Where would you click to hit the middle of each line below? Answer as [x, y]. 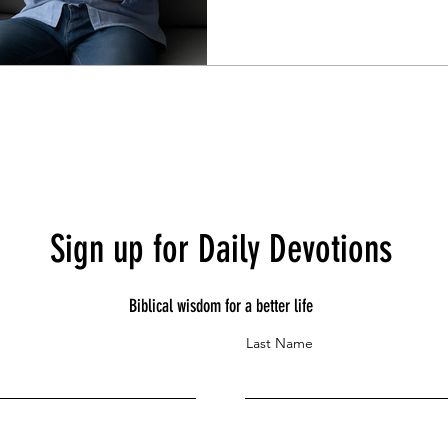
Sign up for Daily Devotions [220, 249]
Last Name [279, 342]
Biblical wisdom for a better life [220, 305]
